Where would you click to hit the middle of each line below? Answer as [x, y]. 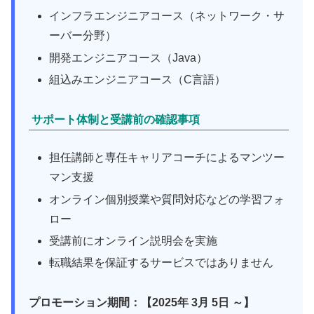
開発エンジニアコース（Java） [129, 57]
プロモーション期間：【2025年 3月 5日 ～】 [142, 302]
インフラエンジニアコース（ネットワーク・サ [167, 16]
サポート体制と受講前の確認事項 [116, 119]
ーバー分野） [83, 36]
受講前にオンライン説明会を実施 [134, 240]
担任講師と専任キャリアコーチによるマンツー [167, 158]
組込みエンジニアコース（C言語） [138, 79]
